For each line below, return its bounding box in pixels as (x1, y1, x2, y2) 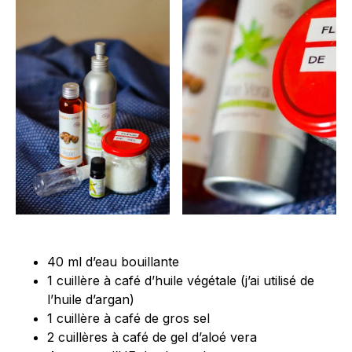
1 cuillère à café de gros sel (47, 310, 210, 326)
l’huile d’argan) (47, 291, 134, 307)
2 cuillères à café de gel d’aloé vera (47, 328, 257, 345)
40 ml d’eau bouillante (47, 253, 179, 269)
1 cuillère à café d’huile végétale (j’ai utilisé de (47, 272, 314, 288)
